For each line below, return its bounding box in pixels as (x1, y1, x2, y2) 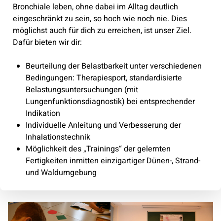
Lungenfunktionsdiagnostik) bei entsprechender (25, 95, 195, 108)
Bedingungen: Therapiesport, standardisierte (25, 72, 182, 84)
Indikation (25, 107, 60, 119)
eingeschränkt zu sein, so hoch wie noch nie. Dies (12, 12, 187, 25)
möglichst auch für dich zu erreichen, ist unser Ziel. (12, 24, 191, 37)
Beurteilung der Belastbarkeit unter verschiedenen (25, 60, 202, 72)
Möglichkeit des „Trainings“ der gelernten (25, 143, 171, 155)
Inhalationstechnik (25, 131, 90, 143)
